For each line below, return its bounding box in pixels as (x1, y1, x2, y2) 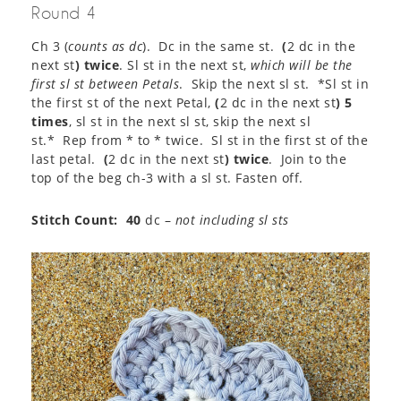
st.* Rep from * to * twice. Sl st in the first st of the (31, 132, 368, 149)
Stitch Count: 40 (31, 211, 141, 229)
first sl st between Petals (31, 75, 179, 93)
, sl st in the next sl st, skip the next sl (68, 113, 311, 131)
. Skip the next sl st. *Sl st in (179, 75, 369, 93)
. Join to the (269, 150, 346, 168)
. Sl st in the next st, (119, 56, 251, 74)
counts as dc (68, 38, 142, 55)
